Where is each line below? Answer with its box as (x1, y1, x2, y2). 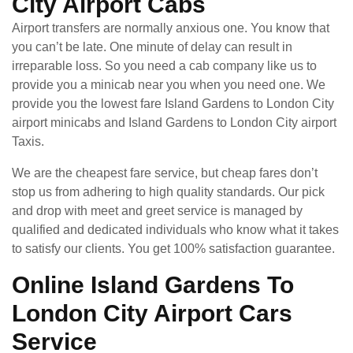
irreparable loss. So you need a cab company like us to (12, 58, 317, 72)
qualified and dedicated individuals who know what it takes (12, 222, 339, 236)
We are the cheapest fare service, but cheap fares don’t (12, 165, 318, 180)
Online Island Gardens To (12, 271, 294, 298)
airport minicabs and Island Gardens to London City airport (12, 115, 336, 129)
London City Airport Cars (12, 299, 292, 326)
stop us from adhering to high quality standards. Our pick (12, 184, 325, 199)
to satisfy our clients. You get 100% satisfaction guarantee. (12, 241, 335, 255)
